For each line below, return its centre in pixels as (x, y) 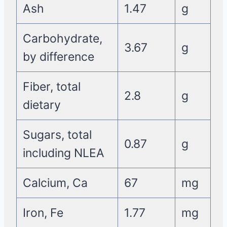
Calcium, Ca (55, 183)
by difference (58, 57)
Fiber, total (51, 87)
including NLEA (63, 153)
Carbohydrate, (62, 39)
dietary (42, 105)
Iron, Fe (43, 213)
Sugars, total (57, 135)
